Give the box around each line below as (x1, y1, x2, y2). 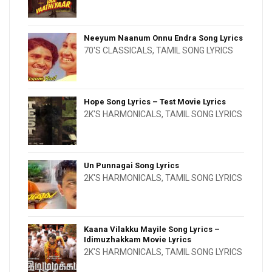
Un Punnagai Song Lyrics (84, 161, 179, 171)
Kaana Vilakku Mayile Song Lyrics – (84, 225, 220, 234)
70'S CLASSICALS (84, 46, 152, 56)
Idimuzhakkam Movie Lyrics (84, 235, 191, 245)
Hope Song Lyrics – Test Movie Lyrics (84, 97, 226, 107)
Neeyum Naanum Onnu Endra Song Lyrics (84, 33, 243, 43)
